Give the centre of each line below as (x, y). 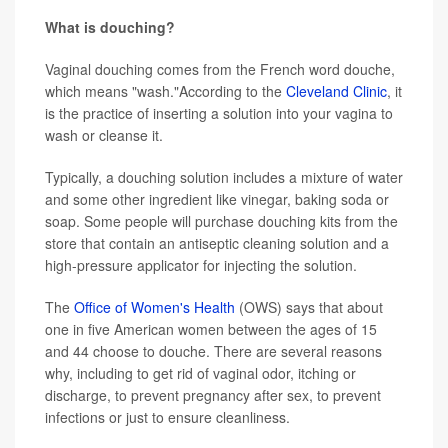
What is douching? (110, 26)
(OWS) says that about (309, 306)
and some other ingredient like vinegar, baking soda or (217, 198)
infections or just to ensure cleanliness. (167, 416)
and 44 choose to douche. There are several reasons (213, 350)
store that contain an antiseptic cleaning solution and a (217, 242)
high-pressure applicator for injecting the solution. (201, 264)
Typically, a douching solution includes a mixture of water (224, 176)
